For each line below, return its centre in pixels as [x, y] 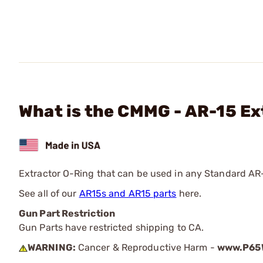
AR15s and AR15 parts [128, 193]
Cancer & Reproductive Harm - [146, 247]
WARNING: [52, 247]
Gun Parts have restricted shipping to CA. [112, 227]
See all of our [49, 193]
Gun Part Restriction [67, 213]
